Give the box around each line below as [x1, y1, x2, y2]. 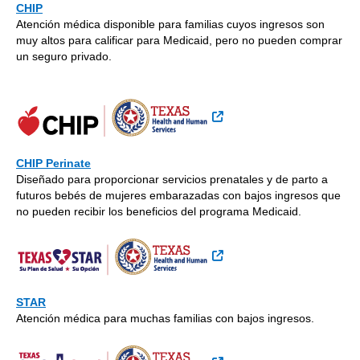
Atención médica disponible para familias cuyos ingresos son [16, 18, 325, 31]
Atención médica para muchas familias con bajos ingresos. [16, 312, 314, 325]
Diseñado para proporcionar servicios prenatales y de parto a [16, 173, 328, 186]
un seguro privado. [16, 50, 112, 63]
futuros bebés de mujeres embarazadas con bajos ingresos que [16, 189, 341, 202]
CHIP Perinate [16, 157, 91, 170]
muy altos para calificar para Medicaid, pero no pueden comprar [16, 34, 342, 47]
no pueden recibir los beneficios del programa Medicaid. [16, 205, 301, 219]
